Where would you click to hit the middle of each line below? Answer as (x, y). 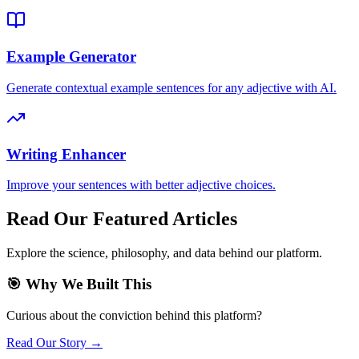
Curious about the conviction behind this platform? (134, 315)
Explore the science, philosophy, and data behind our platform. (164, 253)
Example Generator (71, 57)
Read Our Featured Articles (122, 219)
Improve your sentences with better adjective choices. (141, 185)
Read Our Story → (54, 342)
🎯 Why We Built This (79, 284)
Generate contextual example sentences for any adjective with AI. (171, 87)
